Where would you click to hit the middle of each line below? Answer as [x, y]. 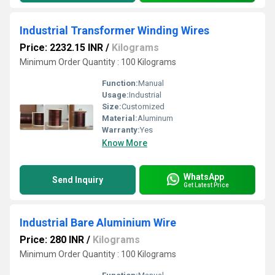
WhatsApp [204, 176]
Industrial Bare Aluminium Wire [98, 223]
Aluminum [155, 118]
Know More [125, 143]
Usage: [115, 95]
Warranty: [121, 130]
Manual [151, 83]
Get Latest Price [206, 185]
